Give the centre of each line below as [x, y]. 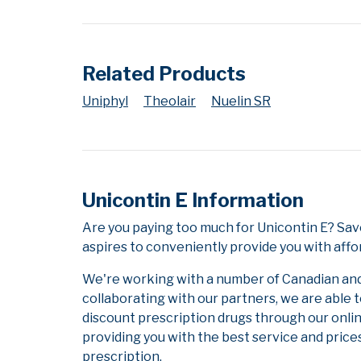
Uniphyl [105, 101]
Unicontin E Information [193, 200]
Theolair [170, 101]
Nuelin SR [241, 101]
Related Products [164, 74]
